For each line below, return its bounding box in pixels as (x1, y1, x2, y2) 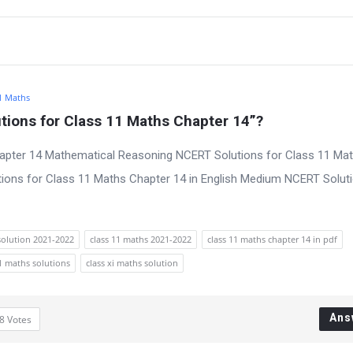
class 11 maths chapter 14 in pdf (207, 233, 337, 245)
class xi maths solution (86, 257, 178, 269)
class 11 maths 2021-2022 (90, 233, 191, 245)
